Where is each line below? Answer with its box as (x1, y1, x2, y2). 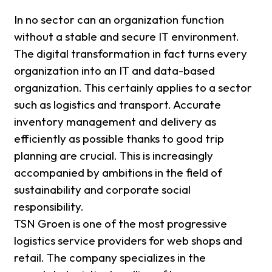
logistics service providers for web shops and (14, 233, 243, 248)
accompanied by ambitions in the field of (14, 165, 223, 180)
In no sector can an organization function (14, 12, 225, 27)
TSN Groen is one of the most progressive (14, 216, 228, 231)
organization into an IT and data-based (14, 63, 216, 78)
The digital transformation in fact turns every (14, 46, 248, 61)
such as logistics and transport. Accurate (14, 97, 222, 112)
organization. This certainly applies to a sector (14, 80, 253, 95)
